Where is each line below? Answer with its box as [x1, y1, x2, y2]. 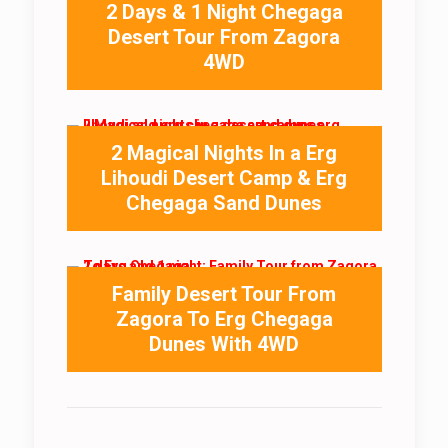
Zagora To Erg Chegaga [115, 307, 333, 331]
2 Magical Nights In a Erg [111, 141, 337, 165]
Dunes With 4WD [149, 332, 299, 356]
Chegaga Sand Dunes [126, 191, 322, 215]
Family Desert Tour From [112, 282, 336, 306]
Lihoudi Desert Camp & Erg [101, 166, 347, 190]
